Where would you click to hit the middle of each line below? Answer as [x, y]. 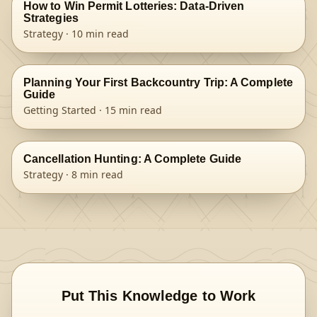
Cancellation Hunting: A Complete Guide [133, 159]
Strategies [51, 18]
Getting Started [60, 110]
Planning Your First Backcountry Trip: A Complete [158, 82]
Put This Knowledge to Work [158, 296]
